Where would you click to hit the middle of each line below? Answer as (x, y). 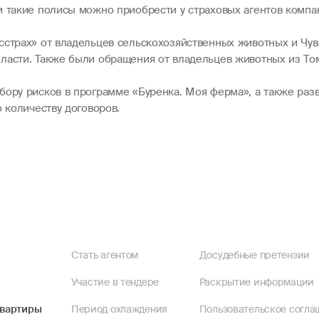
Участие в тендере (115, 282)
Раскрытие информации (256, 282)
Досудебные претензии (254, 255)
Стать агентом (105, 255)
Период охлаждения (119, 310)
